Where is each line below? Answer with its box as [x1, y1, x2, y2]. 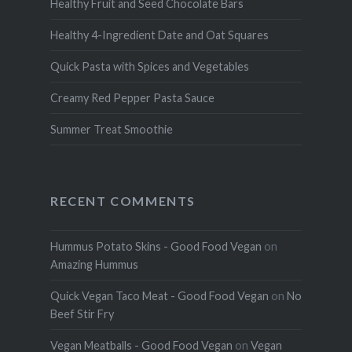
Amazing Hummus [49, 258, 138, 272]
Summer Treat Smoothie [49, 123, 173, 137]
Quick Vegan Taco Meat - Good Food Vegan [49, 289, 269, 303]
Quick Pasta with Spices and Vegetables [49, 60, 249, 74]
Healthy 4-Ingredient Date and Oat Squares [49, 28, 269, 42]
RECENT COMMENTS [49, 193, 196, 209]
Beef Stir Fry [49, 307, 114, 321]
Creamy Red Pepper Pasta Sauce [49, 91, 214, 105]
